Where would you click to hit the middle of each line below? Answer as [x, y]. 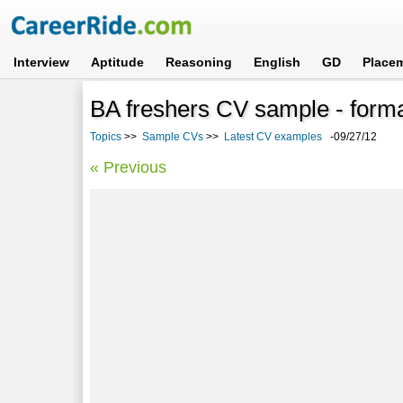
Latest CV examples [273, 136]
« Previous [129, 167]
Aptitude [118, 62]
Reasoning [199, 62]
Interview [42, 62]
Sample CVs [173, 136]
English [278, 62]
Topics [106, 136]
